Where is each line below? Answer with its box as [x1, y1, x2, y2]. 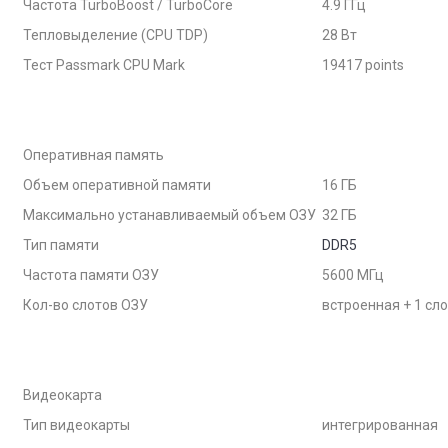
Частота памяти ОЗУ [23, 267, 159, 283]
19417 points [322, 57, 404, 73]
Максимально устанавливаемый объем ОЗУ [23, 207, 316, 223]
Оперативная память [23, 147, 164, 163]
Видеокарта [23, 387, 102, 403]
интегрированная [322, 417, 438, 433]
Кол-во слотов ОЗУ [23, 297, 148, 313]
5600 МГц [322, 267, 384, 283]
